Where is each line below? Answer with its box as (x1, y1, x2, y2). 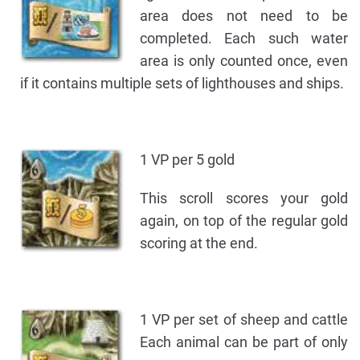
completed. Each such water (140, 30, 348, 47)
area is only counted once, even (140, 52, 348, 70)
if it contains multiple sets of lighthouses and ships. (20, 75, 344, 92)
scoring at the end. (140, 235, 258, 252)
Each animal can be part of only (140, 333, 348, 351)
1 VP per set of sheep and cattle (140, 311, 348, 329)
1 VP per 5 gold (140, 151, 235, 169)
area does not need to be (140, 7, 348, 25)
